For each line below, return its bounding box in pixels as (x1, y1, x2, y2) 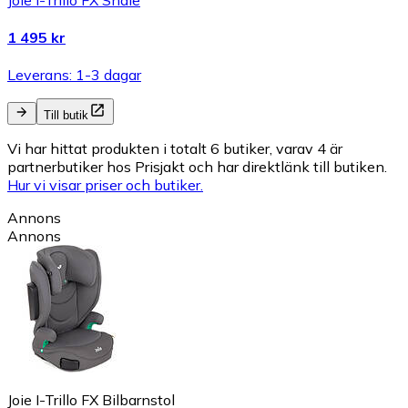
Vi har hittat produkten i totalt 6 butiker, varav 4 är (7, 139, 342, 158)
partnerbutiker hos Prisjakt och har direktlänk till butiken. (7, 158, 387, 177)
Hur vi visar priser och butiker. (7, 176, 203, 195)
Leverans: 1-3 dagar (7, 66, 141, 85)
